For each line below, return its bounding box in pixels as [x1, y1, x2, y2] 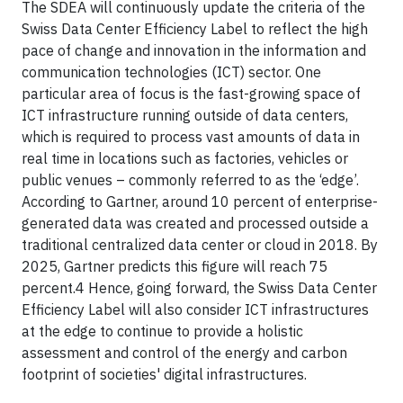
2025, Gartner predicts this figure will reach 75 [22, 257, 327, 275]
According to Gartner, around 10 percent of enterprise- [22, 193, 378, 210]
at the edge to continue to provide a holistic [22, 322, 303, 340]
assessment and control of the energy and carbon [22, 344, 347, 362]
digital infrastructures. [164, 365, 307, 383]
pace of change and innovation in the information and [22, 41, 366, 59]
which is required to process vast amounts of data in [22, 128, 360, 146]
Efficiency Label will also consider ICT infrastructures [22, 300, 369, 318]
